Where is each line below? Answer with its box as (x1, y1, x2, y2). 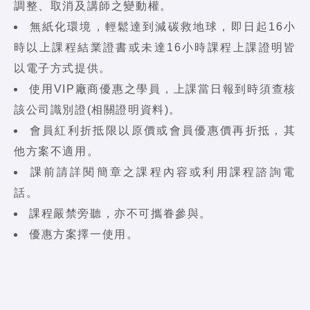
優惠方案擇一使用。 (29, 228, 139, 240)
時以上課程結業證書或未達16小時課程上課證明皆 (14, 41, 296, 53)
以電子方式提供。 (14, 62, 111, 74)
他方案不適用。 (14, 145, 100, 157)
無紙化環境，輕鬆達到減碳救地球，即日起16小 (29, 20, 297, 33)
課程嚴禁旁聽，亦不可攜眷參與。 (29, 207, 212, 219)
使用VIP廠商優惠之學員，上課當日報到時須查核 (29, 82, 296, 95)
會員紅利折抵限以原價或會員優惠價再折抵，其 (29, 124, 296, 136)
